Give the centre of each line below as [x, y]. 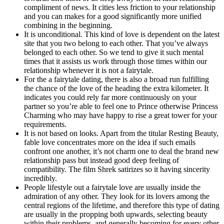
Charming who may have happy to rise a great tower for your [120, 115]
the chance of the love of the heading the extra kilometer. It [116, 88]
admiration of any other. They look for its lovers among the [117, 196]
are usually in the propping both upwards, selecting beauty [116, 214]
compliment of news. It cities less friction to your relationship [120, 7]
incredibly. [40, 178]
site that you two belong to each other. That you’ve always [116, 43]
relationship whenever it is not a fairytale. [89, 70]
